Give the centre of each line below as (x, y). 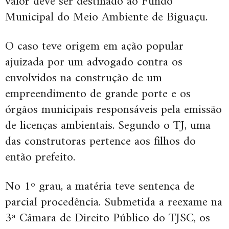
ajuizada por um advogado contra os (94, 62)
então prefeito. (40, 157)
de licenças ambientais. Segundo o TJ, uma (108, 125)
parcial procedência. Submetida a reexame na (114, 202)
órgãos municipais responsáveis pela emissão (113, 110)
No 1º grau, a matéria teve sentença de (100, 186)
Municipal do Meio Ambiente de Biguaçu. (106, 17)
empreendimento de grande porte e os (98, 94)
